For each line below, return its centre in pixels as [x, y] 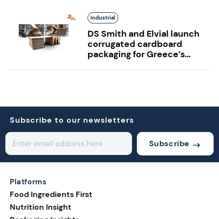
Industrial [103, 18]
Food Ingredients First [51, 195]
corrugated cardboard [135, 44]
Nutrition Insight [41, 207]
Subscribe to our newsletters [72, 120]
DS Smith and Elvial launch [143, 34]
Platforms [28, 182]
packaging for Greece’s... [139, 55]
